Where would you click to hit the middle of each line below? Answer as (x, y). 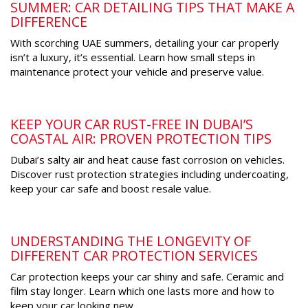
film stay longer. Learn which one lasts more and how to (142, 291)
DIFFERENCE (49, 22)
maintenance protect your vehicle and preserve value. (137, 72)
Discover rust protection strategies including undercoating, (150, 174)
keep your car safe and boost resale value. (111, 189)
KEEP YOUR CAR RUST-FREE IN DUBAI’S (132, 124)
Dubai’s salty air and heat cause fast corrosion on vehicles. (147, 160)
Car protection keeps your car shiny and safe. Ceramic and (147, 277)
